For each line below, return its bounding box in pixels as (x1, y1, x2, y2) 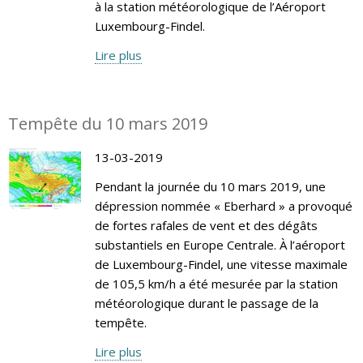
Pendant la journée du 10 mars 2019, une (94, 177, 326, 194)
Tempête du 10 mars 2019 (8, 112, 207, 135)
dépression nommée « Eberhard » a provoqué (94, 197, 352, 214)
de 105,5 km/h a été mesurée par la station (94, 275, 338, 292)
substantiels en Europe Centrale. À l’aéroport (94, 236, 345, 253)
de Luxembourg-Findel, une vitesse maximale (94, 255, 348, 272)
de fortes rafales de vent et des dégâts (94, 216, 318, 233)
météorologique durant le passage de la (94, 294, 318, 311)
